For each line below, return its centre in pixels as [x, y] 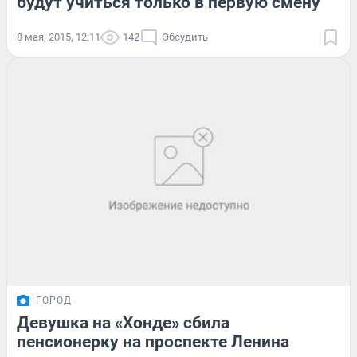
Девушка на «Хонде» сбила [123, 323]
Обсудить [185, 37]
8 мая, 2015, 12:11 [59, 37]
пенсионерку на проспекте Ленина [153, 342]
